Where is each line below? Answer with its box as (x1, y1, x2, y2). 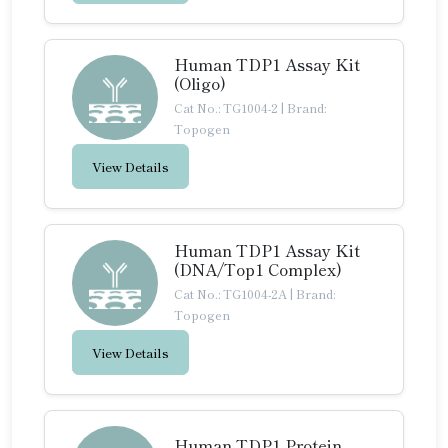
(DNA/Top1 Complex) (174, 256, 342, 281)
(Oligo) (174, 71, 226, 96)
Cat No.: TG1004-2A (174, 284, 290, 302)
